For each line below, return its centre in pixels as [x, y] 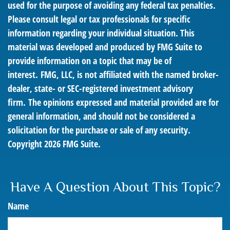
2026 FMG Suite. [72, 144]
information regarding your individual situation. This [101, 33]
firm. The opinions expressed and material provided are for [113, 102]
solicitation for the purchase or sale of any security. [99, 130]
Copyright [26, 144]
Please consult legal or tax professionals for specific [99, 19]
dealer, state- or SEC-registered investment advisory [100, 88]
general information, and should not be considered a [101, 116]
